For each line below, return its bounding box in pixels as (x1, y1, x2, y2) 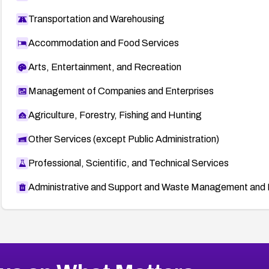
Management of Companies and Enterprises (28, 85, 214, 96)
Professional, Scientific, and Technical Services (28, 157, 229, 168)
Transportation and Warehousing (28, 13, 165, 24)
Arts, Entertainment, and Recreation (28, 61, 181, 72)
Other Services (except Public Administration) (28, 133, 219, 144)
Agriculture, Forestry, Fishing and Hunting (28, 109, 202, 120)
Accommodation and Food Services (28, 37, 179, 48)
